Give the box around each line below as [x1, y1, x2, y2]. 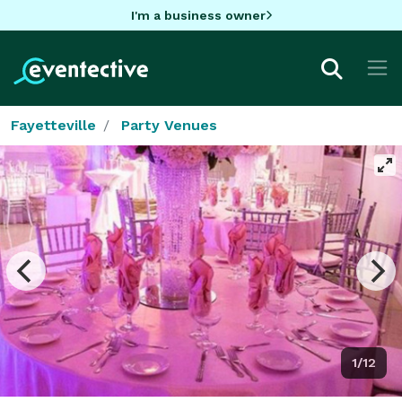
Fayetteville [11, 116, 96, 134]
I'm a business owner [130, 7, 266, 22]
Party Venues [121, 116, 217, 134]
